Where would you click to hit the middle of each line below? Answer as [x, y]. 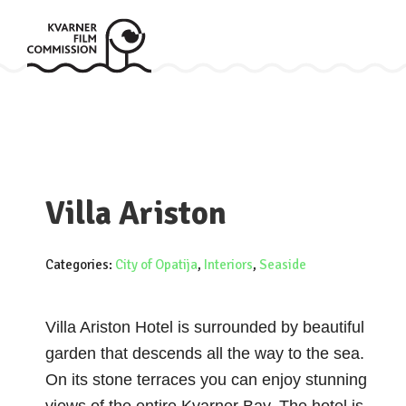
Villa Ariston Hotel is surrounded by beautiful [205, 327]
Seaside [283, 265]
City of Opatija [156, 265]
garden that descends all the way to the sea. [205, 353]
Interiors [228, 265]
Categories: [80, 265]
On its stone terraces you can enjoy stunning [206, 380]
